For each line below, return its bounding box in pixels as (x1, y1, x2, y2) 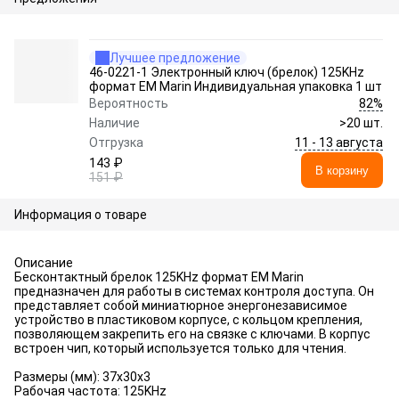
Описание (14, 256, 73, 270)
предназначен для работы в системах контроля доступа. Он (14, 284, 374, 298)
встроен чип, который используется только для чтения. (14, 341, 346, 355)
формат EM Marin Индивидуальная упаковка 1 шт (89, 79, 382, 94)
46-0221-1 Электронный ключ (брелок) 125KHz (89, 65, 364, 79)
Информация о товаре (14, 208, 147, 222)
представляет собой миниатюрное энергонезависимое (14, 298, 347, 313)
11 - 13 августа (295, 134, 383, 150)
